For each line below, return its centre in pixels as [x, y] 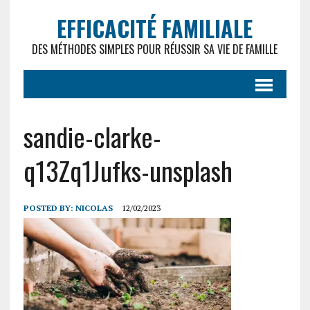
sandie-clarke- [92, 136]
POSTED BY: [49, 208]
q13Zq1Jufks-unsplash [128, 170]
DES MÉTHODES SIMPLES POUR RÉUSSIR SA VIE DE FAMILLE [155, 49]
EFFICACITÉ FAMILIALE [155, 28]
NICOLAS [94, 208]
